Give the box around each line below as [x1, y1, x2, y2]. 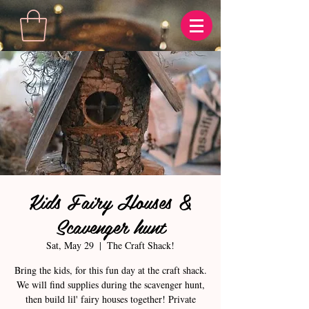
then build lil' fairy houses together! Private [25, 292, 196, 306]
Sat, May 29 [46, 239, 94, 252]
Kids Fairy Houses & [28, 186, 192, 217]
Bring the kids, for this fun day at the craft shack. [14, 263, 207, 277]
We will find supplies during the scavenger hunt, [16, 278, 205, 292]
